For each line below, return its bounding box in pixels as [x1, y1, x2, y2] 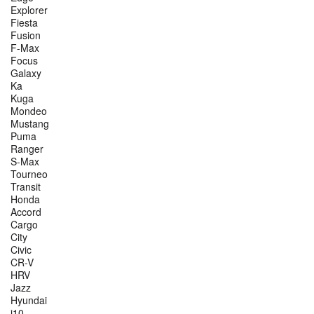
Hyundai [11, 293, 47, 308]
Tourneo [11, 167, 48, 182]
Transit [11, 179, 41, 194]
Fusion [11, 28, 41, 43]
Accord [11, 205, 41, 219]
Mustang [11, 116, 49, 131]
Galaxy [11, 66, 41, 81]
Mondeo [11, 104, 47, 118]
